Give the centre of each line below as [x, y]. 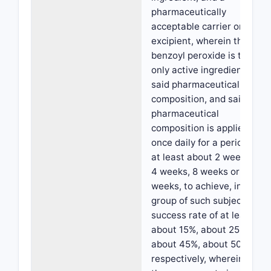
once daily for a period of [205, 142]
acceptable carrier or [197, 26]
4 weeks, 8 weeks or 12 [201, 171]
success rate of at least [202, 215]
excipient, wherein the [200, 41]
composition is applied [200, 128]
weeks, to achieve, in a [201, 186]
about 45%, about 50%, [201, 244]
